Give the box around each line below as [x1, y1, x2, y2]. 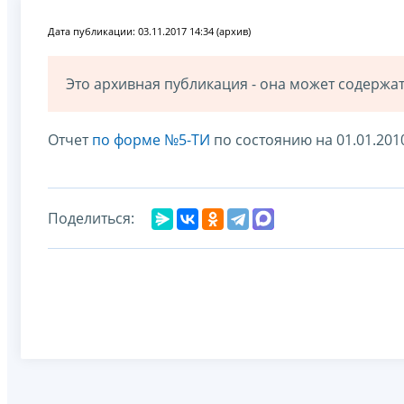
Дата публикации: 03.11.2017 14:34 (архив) [48, 23, 251, 38]
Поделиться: [48, 207, 134, 228]
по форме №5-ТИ [88, 129, 210, 150]
